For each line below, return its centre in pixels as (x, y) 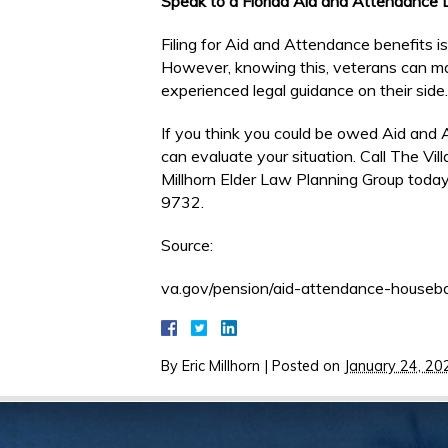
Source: (187, 245)
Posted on (308, 366)
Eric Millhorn (221, 366)
